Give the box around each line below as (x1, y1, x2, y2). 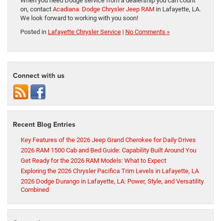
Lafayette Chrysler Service (48, 28, 121, 36)
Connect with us (13, 70, 65, 80)
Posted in (20, 28, 48, 36)
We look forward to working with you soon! (20, 14, 138, 22)
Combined (21, 185, 49, 193)
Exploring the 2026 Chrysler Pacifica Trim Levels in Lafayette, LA (21, 167, 199, 175)
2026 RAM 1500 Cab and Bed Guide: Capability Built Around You (21, 146, 196, 154)
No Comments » (125, 28, 170, 36)
